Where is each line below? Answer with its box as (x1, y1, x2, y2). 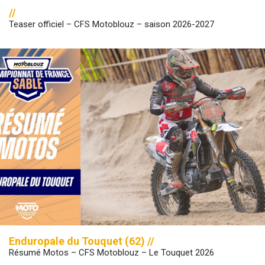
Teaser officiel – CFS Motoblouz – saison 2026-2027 (9, 19, 214, 30)
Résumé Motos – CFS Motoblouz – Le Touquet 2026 (9, 247, 214, 258)
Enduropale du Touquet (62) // (9, 234, 154, 247)
